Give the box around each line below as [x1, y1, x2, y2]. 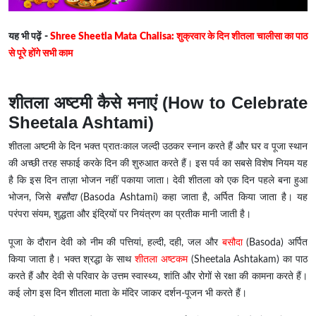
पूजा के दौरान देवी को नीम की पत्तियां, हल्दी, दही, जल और [8, 238, 222, 248]
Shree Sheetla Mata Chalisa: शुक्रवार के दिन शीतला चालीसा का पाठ [49, 32, 308, 42]
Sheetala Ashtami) [8, 113, 154, 133]
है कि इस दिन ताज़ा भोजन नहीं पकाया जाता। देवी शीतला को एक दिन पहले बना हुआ [8, 176, 308, 186]
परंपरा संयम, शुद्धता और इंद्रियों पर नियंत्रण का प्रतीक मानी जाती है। [8, 209, 251, 220]
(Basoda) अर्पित [242, 238, 308, 248]
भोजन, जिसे [8, 193, 56, 203]
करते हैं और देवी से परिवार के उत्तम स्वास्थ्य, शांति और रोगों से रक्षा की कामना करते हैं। [8, 272, 308, 282]
